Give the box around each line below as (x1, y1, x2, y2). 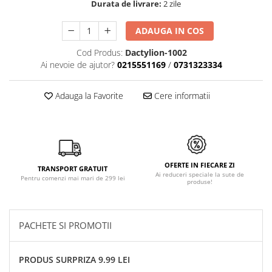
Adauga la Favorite (52, 90, 123, 102)
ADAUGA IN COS (135, 25, 205, 37)
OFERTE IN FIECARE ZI (164, 160, 235, 170)
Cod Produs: (76, 47, 123, 59)
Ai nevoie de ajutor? (41, 59, 115, 71)
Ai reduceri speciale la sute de (155, 170, 244, 179)
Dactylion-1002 (124, 47, 187, 59)
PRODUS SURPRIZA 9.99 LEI (19, 254, 130, 266)
